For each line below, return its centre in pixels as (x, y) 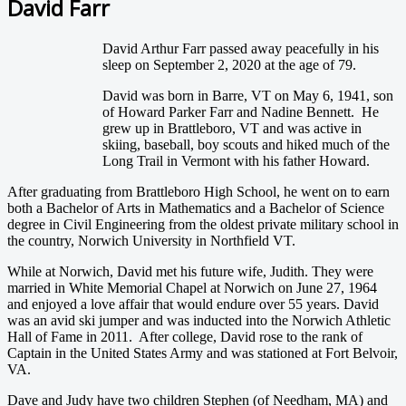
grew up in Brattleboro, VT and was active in (232, 128)
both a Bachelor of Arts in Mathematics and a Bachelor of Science (196, 208)
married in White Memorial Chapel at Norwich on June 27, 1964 (192, 287)
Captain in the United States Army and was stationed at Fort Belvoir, (203, 353)
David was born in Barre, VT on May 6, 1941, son (248, 95)
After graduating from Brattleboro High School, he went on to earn (198, 191)
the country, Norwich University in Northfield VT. (151, 240)
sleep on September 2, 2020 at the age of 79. (229, 64)
